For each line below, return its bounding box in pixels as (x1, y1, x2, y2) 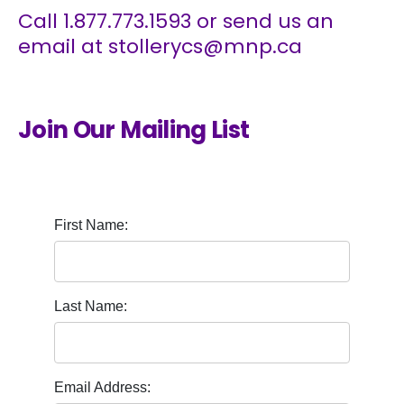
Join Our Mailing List (18, 113, 250, 146)
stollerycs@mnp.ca (108, 32, 302, 61)
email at (18, 32, 108, 61)
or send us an (191, 7, 334, 36)
